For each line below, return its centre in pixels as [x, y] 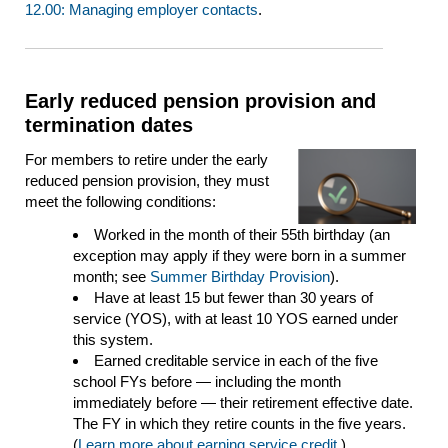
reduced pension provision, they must [147, 181]
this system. [113, 340]
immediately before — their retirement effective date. [243, 403]
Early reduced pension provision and [200, 101]
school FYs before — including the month [207, 382]
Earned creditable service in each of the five [236, 361]
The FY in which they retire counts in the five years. [239, 424]
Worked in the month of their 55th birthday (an [242, 235]
